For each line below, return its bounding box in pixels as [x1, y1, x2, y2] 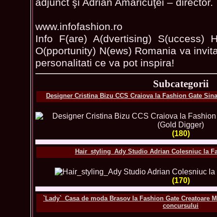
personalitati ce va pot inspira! [35, 57, 174, 69]
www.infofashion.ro [35, 20, 123, 32]
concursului [163, 201, 199, 209]
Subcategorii [153, 77, 209, 90]
